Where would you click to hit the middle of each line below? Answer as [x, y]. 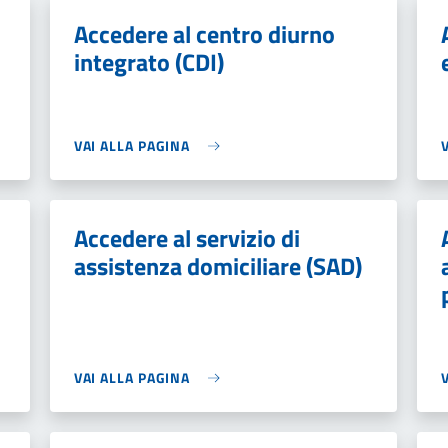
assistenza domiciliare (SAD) [217, 266]
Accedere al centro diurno [204, 34]
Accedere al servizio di [186, 238]
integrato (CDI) [148, 62]
